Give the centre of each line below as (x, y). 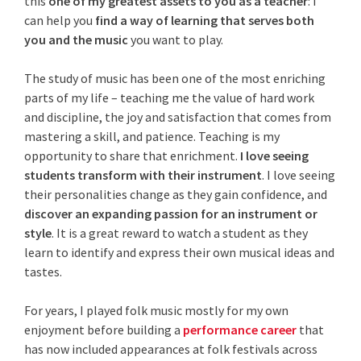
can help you (60, 21)
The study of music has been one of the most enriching (175, 79)
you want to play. (177, 40)
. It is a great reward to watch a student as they (180, 233)
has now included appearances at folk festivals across (171, 349)
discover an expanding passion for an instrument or (171, 214)
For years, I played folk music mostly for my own (157, 311)
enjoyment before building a (104, 330)
